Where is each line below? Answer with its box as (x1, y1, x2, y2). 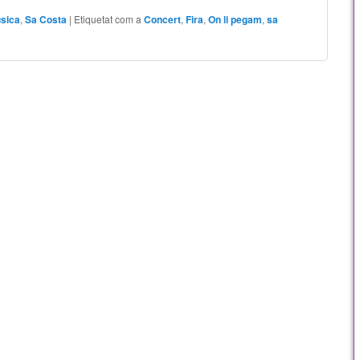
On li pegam (208, 11, 263, 27)
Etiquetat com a (74, 11, 142, 26)
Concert (144, 11, 182, 27)
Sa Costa (25, 11, 67, 27)
